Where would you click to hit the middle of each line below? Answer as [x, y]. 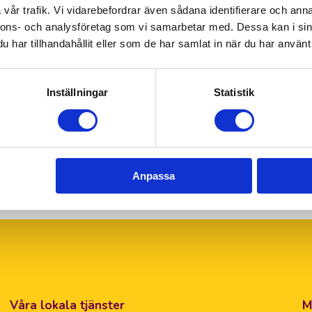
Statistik [234, 93]
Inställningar [77, 93]
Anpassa [154, 176]
